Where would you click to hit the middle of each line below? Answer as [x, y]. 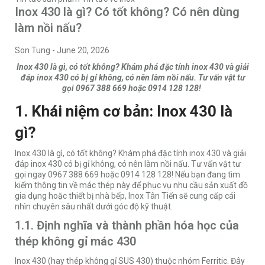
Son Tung [33, 51]
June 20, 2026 [83, 51]
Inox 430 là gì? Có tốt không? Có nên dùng [127, 12]
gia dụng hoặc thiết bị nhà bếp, [71, 196]
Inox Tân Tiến [152, 196]
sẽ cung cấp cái [206, 196]
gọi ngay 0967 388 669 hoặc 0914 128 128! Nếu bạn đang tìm [127, 175]
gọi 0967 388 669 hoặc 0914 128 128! [132, 88]
